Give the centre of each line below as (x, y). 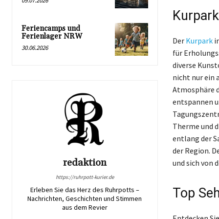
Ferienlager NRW (52, 36)
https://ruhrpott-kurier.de (85, 177)
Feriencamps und (51, 28)
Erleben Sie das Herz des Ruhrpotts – (85, 190)
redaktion (85, 163)
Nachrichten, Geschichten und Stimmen (85, 199)
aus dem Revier (85, 208)
